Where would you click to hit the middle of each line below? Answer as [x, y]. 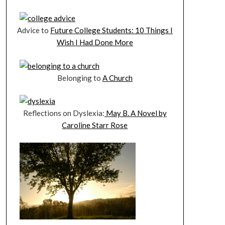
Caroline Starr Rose [95, 125]
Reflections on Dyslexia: [64, 113]
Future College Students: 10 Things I [111, 30]
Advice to [33, 30]
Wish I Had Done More [95, 42]
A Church [117, 78]
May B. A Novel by [135, 113]
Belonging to [80, 78]
